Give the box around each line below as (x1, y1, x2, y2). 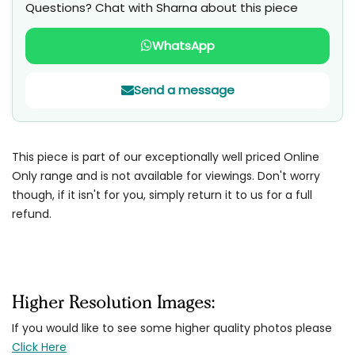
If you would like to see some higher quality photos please (12, 319, 332, 336)
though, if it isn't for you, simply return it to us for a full (12, 186, 312, 203)
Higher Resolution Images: (12, 291, 215, 313)
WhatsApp (151, 37, 215, 55)
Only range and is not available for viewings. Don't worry (12, 167, 320, 184)
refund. (12, 205, 52, 222)
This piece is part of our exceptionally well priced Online (12, 148, 319, 165)
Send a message (133, 82, 235, 99)
